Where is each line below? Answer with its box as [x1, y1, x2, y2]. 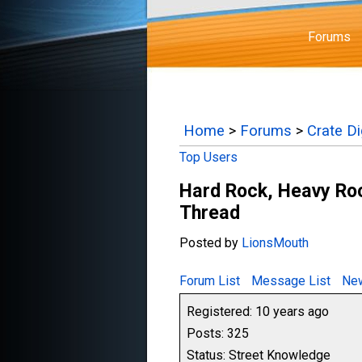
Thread [179, 201, 240, 224]
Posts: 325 [187, 326, 249, 341]
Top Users [179, 149, 238, 165]
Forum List [179, 273, 240, 288]
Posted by [179, 235, 242, 250]
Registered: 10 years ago [187, 304, 329, 319]
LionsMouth [242, 235, 309, 250]
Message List [251, 273, 330, 288]
